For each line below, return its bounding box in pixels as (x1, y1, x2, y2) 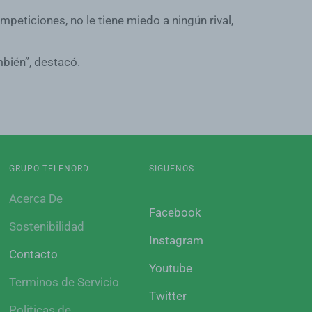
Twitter (149, 289, 187, 303)
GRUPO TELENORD (8, 164, 89, 173)
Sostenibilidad (8, 219, 84, 233)
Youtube (149, 261, 193, 275)
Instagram (149, 233, 204, 247)
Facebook (149, 205, 202, 219)
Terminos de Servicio (8, 275, 119, 289)
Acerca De (8, 192, 63, 205)
